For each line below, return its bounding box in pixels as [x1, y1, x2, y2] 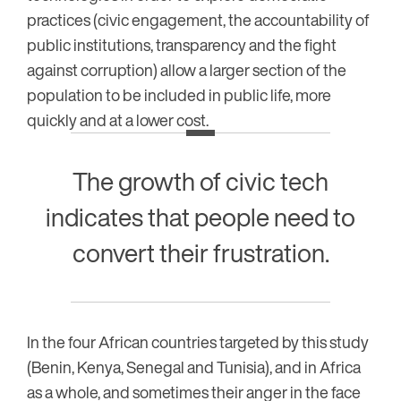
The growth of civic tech [73, 162, 328, 200]
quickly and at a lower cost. [27, 107, 209, 132]
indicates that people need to [46, 198, 355, 235]
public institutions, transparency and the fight [27, 32, 337, 56]
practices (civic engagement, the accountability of [27, 7, 370, 31]
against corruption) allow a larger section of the [27, 57, 346, 81]
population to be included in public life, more [27, 82, 331, 107]
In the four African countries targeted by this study [27, 329, 369, 354]
